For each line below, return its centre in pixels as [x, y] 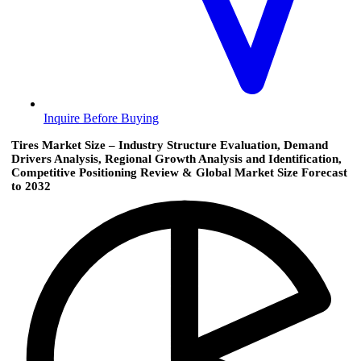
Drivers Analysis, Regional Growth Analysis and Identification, [176, 159]
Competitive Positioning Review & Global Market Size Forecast [179, 173]
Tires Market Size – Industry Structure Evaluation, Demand [170, 145]
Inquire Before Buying [101, 118]
